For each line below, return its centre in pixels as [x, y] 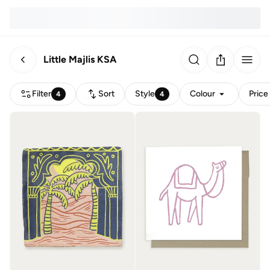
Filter [42, 94]
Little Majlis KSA [80, 59]
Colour [203, 94]
